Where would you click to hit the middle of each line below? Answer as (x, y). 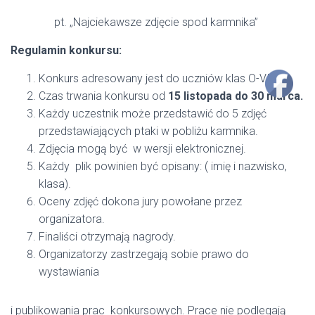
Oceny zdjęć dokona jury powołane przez (140, 201)
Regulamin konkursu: (66, 50)
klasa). (55, 184)
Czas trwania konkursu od (103, 96)
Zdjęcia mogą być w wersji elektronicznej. (142, 149)
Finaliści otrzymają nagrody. (107, 237)
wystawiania (69, 272)
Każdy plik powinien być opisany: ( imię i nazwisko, (163, 166)
